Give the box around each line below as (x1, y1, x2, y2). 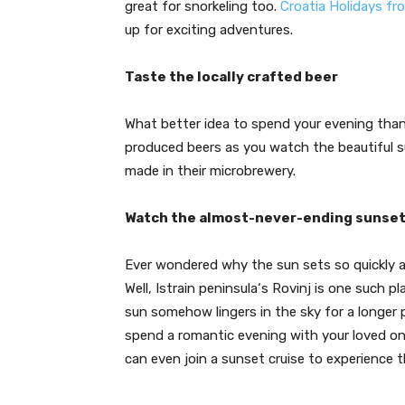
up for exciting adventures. (125, 22, 293, 38)
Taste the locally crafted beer (125, 69, 338, 85)
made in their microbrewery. (125, 163, 296, 179)
